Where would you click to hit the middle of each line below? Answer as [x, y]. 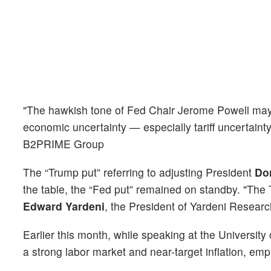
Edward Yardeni [64, 206]
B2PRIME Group [64, 143]
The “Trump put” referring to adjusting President [139, 172]
